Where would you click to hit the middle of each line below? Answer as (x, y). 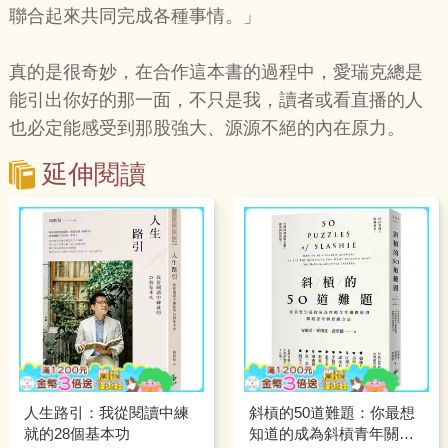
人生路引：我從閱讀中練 (106, 412)
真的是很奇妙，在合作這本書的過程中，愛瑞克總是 (215, 72)
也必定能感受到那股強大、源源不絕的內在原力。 (206, 128)
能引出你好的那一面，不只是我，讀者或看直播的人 (215, 100)
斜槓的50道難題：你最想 (331, 412)
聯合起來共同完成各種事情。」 (134, 16)
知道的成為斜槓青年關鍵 (331, 433)
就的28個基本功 (76, 433)
